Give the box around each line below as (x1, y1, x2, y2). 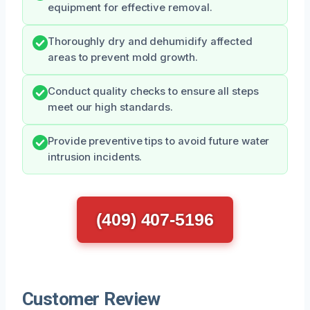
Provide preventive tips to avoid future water (48, 134, 270, 147)
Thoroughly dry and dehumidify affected (48, 35, 253, 48)
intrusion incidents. (48, 150, 143, 163)
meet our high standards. (48, 100, 174, 113)
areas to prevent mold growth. (48, 51, 198, 64)
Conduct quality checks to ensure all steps (48, 84, 259, 98)
